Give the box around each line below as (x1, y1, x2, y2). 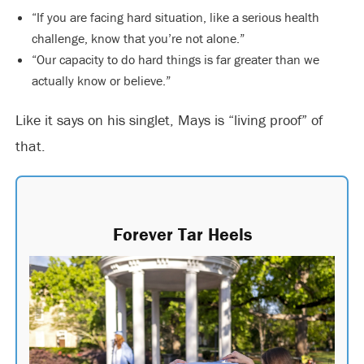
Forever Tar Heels (112, 223, 252, 245)
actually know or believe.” (31, 71, 171, 89)
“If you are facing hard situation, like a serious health (31, 8, 319, 25)
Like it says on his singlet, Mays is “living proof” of (15, 110, 323, 129)
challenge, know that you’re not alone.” (31, 29, 245, 46)
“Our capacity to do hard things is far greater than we (31, 50, 319, 67)
